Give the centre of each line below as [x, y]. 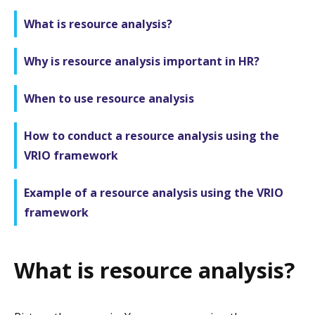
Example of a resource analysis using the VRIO [154, 192]
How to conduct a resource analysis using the [152, 135]
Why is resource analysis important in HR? [142, 61]
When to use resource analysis [109, 98]
